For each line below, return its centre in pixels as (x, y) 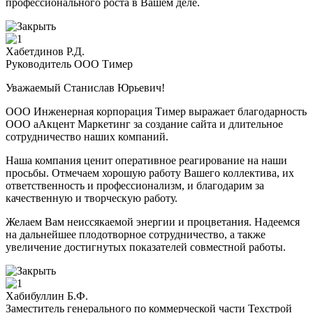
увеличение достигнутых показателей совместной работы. (147, 247)
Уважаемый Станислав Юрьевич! (85, 88)
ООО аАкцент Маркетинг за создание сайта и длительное (144, 124)
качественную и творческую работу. (92, 198)
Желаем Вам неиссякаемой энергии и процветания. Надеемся (153, 222)
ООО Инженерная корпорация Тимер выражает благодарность (156, 112)
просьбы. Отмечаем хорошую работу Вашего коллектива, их (150, 173)
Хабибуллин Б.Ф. (47, 296)
